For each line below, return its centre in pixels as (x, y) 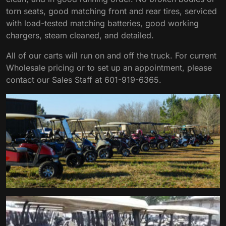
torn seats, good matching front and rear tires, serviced (111, 11)
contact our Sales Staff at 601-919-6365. (84, 80)
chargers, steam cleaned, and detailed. (80, 35)
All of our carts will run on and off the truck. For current (111, 55)
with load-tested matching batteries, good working (102, 23)
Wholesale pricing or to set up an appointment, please (109, 68)
